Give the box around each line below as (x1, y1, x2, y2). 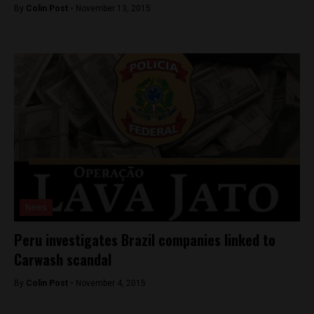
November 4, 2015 (76, 278, 146, 288)
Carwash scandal (14, 249, 111, 270)
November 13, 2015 (76, 4, 151, 13)
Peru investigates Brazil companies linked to (14, 229, 275, 250)
